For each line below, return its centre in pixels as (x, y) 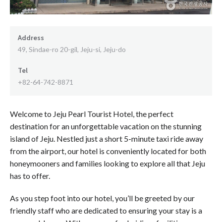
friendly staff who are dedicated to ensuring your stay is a (106, 211)
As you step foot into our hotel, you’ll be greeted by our (102, 198)
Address (31, 37)
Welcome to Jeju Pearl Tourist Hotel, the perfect (92, 113)
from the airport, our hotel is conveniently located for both (108, 151)
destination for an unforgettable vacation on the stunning (106, 126)
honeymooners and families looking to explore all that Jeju (108, 163)
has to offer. (30, 175)
